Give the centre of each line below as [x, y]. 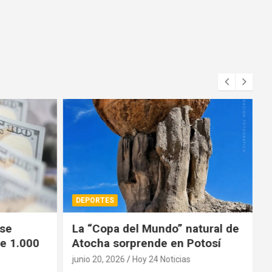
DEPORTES [94, 201]
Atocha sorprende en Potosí [146, 243]
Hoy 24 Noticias [161, 260]
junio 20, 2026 [98, 260]
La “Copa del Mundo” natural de [155, 229]
